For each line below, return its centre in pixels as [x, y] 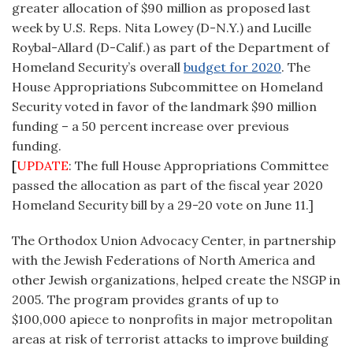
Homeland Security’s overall [98, 67]
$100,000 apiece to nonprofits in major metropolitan [172, 319]
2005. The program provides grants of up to [145, 299]
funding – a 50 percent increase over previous [150, 126]
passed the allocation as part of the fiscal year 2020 [167, 185]
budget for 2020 [232, 67]
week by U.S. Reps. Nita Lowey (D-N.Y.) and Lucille [162, 28]
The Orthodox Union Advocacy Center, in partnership [174, 240]
